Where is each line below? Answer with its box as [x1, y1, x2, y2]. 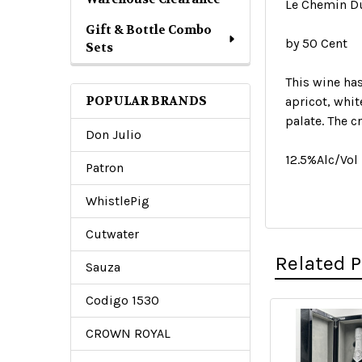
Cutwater [86, 226, 139, 242]
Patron [86, 160, 124, 175]
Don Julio [86, 127, 141, 142]
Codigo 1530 [86, 293, 159, 308]
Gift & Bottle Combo [86, 22, 212, 38]
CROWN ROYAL [86, 326, 170, 341]
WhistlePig [86, 193, 149, 208]
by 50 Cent [285, 36, 348, 51]
